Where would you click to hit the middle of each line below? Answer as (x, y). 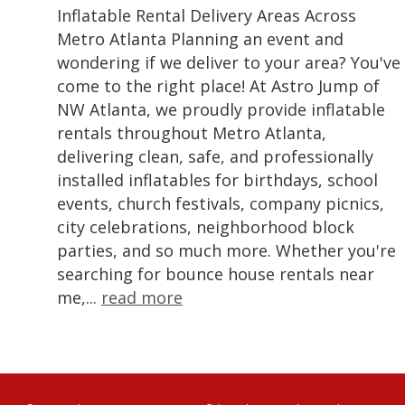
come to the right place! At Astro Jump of (218, 86)
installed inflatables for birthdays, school (217, 180)
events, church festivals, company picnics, (221, 204)
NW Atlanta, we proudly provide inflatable (221, 110)
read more (142, 298)
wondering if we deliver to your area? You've (229, 63)
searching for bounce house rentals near (216, 274)
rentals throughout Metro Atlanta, (192, 133)
